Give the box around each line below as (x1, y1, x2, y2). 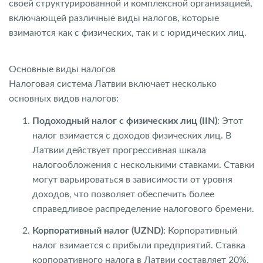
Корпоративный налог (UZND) (32, 226, 163, 235)
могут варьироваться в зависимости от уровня (32, 174, 232, 184)
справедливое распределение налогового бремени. (32, 204, 254, 214)
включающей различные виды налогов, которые (9, 13, 219, 23)
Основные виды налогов (9, 65, 116, 74)
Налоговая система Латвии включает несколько (9, 79, 217, 89)
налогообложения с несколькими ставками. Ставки (32, 160, 254, 170)
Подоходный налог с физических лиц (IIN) (32, 116, 217, 126)
